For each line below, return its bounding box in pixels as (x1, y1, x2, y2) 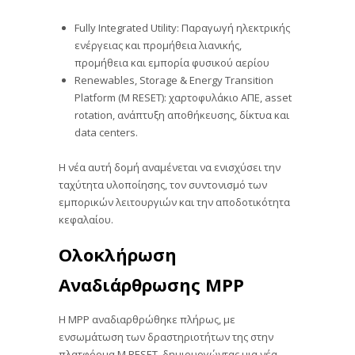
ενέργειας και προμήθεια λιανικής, (74, 38, 242, 53)
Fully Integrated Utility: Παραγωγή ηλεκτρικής (74, 21, 290, 36)
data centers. (74, 125, 138, 140)
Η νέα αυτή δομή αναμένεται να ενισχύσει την (59, 159, 281, 174)
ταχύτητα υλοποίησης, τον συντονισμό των (59, 177, 267, 192)
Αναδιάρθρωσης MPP (59, 273, 244, 296)
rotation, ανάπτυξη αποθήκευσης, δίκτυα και (74, 108, 289, 123)
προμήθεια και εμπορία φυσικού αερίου (74, 55, 269, 71)
